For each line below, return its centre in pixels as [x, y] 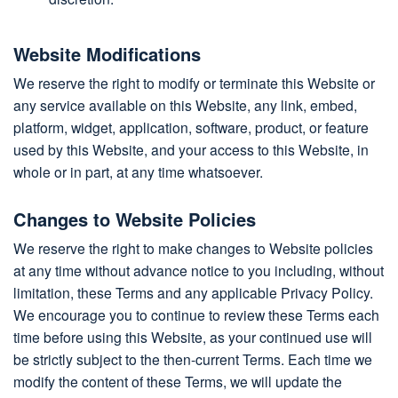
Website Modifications [107, 54]
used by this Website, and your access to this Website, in [191, 150]
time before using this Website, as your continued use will [193, 336]
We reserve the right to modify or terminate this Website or [194, 83]
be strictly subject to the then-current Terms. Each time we [193, 358]
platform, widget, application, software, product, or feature [191, 127]
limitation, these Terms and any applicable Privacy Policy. [193, 292]
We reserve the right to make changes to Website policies [193, 247]
